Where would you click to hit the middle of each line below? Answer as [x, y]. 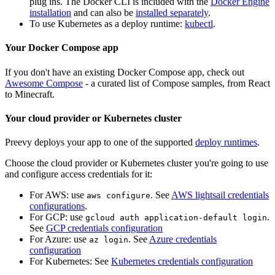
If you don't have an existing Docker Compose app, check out [125, 72]
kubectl [199, 24]
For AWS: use [58, 195]
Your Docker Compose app [62, 48]
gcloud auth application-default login [176, 218]
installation [50, 13]
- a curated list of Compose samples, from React [176, 83]
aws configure [118, 196]
